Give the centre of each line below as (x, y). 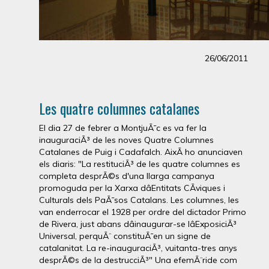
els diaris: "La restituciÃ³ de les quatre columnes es (140, 164)
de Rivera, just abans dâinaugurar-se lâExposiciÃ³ (138, 224)
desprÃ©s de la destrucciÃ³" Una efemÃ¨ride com (138, 260)
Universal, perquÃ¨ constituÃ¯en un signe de (125, 236)
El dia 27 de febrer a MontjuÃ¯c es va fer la (123, 128)
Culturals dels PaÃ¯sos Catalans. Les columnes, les (139, 200)
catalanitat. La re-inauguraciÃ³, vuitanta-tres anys (138, 248)
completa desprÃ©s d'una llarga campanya (127, 176)
